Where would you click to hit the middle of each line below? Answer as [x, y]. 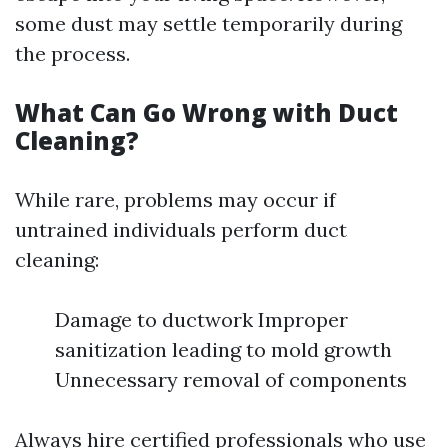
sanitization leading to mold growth [223, 350]
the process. [72, 54]
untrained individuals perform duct [181, 230]
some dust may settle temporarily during [208, 24]
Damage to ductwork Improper [201, 320]
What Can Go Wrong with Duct [206, 113]
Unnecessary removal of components [231, 380]
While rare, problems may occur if [175, 200]
